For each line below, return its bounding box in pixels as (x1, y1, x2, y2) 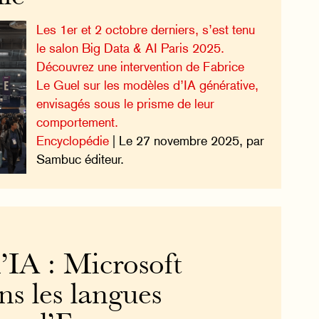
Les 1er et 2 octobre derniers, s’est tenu (36, 21, 255, 37)
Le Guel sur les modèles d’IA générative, (36, 77, 258, 93)
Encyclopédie (36, 132, 109, 148)
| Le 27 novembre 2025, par (108, 132, 264, 148)
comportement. (36, 114, 118, 130)
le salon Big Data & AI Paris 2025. (36, 40, 224, 56)
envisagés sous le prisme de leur (36, 95, 214, 111)
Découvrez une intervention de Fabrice (36, 58, 244, 74)
